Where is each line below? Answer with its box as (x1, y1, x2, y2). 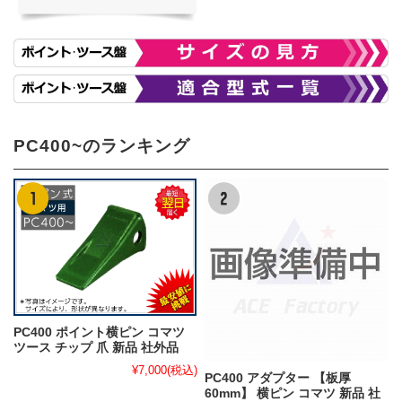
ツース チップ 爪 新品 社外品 (13, 341, 179, 355)
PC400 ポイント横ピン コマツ (13, 326, 185, 340)
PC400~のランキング (13, 136, 190, 156)
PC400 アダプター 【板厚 (205, 371, 352, 386)
